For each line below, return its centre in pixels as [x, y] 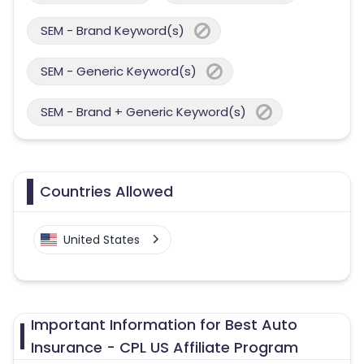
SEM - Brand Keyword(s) [113, 30]
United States [102, 240]
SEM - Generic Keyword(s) [119, 71]
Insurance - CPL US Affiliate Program [164, 347]
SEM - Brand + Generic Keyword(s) [143, 112]
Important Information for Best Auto [164, 325]
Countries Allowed [106, 191]
